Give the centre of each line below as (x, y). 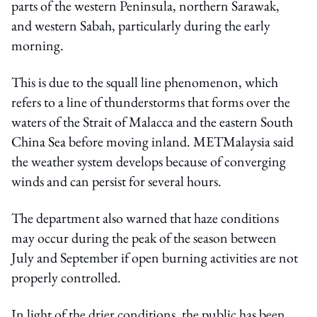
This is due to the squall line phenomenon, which (145, 82)
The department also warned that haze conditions (145, 218)
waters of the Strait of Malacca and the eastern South (152, 121)
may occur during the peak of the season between (144, 237)
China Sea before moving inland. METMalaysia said (152, 141)
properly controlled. (66, 277)
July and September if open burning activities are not (155, 257)
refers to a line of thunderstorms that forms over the (151, 102)
